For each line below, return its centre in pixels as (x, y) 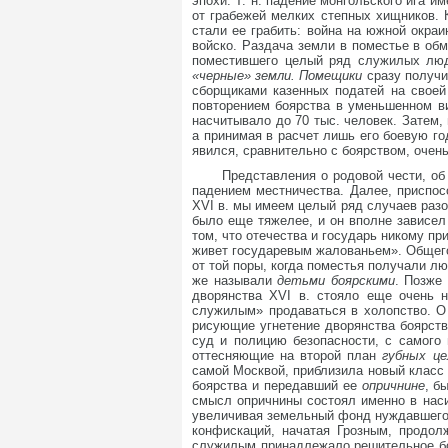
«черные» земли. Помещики (279, 75)
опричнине (393, 385)
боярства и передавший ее (277, 385)
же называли (235, 280)
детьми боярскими (336, 280)
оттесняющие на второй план (287, 355)
